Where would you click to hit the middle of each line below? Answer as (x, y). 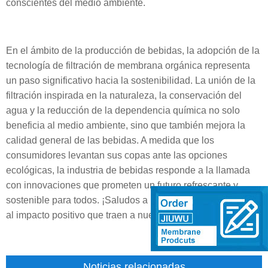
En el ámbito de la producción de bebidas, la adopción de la (133, 51)
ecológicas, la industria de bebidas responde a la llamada (128, 170)
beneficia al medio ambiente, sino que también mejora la (126, 125)
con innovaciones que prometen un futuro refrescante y (122, 185)
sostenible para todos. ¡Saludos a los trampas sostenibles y (132, 200)
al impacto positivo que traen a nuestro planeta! (106, 215)
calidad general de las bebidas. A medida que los (110, 140)
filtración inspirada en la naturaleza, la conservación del (124, 95)
